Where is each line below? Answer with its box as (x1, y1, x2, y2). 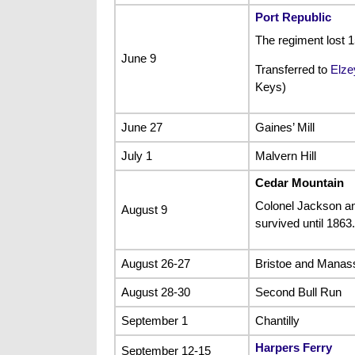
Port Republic (254, 10, 331, 24)
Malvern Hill (254, 148, 316, 162)
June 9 (120, 51, 156, 65)
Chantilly (254, 313, 300, 327)
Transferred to (254, 63, 330, 77)
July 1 (120, 148, 152, 162)
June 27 (120, 120, 162, 134)
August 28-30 (120, 284, 190, 299)
